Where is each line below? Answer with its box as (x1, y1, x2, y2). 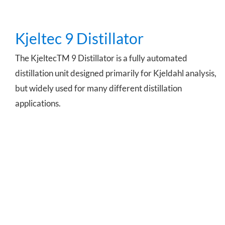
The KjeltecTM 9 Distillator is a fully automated (15, 52, 187, 63)
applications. (15, 97, 61, 108)
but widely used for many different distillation (15, 82, 182, 93)
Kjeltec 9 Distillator (15, 29, 144, 47)
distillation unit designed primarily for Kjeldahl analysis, (15, 67, 216, 78)
